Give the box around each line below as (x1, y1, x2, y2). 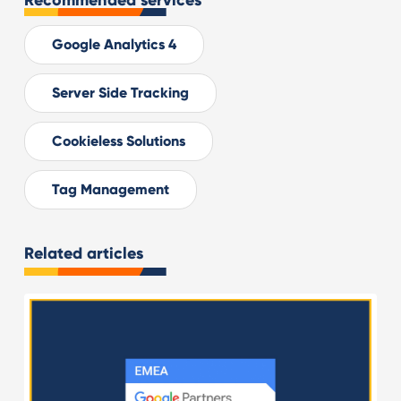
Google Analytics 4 (51, 36, 176, 54)
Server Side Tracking (51, 84, 189, 102)
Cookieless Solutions (51, 132, 185, 150)
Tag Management (51, 181, 169, 199)
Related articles (23, 243, 143, 264)
